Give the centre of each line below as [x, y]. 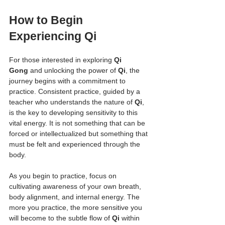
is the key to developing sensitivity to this [74, 112]
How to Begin [47, 20]
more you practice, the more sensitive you [77, 207]
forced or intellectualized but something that [79, 133]
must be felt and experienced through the [76, 144]
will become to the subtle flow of [61, 218]
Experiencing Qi [53, 36]
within [131, 218]
